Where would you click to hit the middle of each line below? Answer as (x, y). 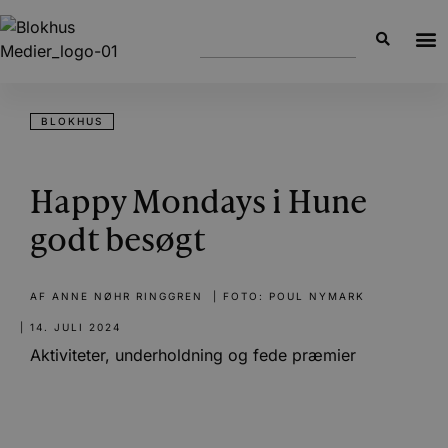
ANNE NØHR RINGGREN (125, 296)
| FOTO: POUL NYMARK (286, 296)
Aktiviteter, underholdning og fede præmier (193, 355)
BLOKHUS (72, 121)
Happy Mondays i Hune (198, 204)
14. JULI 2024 (75, 327)
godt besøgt (118, 242)
